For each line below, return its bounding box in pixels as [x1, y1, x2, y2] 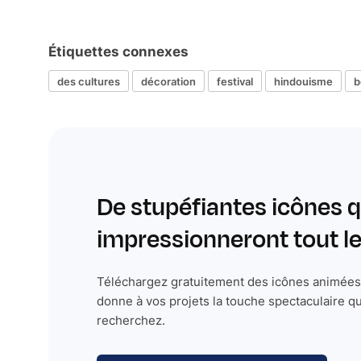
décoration [141, 74, 196, 88]
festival [217, 74, 253, 88]
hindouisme [274, 74, 333, 88]
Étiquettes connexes [48, 44, 189, 60]
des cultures [57, 74, 120, 88]
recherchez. [97, 313, 165, 328]
